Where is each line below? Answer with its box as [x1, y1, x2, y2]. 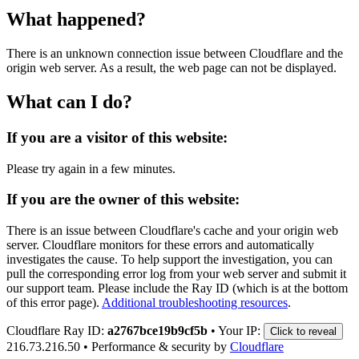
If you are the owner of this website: [6, 191, 240, 208]
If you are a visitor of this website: [6, 128, 228, 146]
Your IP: [218, 323, 264, 337]
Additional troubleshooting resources [102, 295, 288, 309]
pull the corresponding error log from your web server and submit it [6, 266, 346, 280]
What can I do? [6, 91, 132, 112]
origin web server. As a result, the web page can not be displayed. [6, 61, 337, 75]
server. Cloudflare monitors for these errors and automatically [6, 237, 314, 252]
